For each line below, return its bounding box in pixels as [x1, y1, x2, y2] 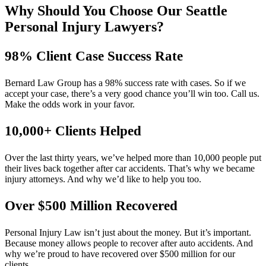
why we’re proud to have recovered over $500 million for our [5, 249, 235, 259]
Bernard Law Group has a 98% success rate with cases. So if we [5, 78, 246, 88]
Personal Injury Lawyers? [5, 19, 164, 35]
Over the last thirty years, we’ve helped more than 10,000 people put [5, 153, 261, 163]
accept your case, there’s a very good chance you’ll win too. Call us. [5, 88, 259, 99]
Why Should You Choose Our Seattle [5, 3, 227, 19]
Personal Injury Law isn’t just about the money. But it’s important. [5, 227, 251, 238]
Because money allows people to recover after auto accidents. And [5, 238, 253, 249]
